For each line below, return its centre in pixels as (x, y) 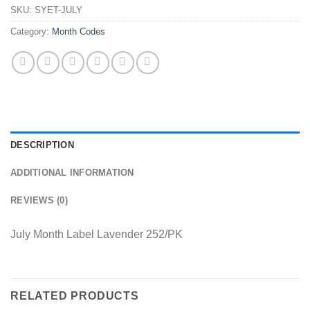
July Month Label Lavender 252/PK (97, 235)
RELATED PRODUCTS (75, 296)
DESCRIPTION (42, 145)
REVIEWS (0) (39, 201)
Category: (31, 32)
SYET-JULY (58, 10)
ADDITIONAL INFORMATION (72, 173)
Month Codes (79, 32)
